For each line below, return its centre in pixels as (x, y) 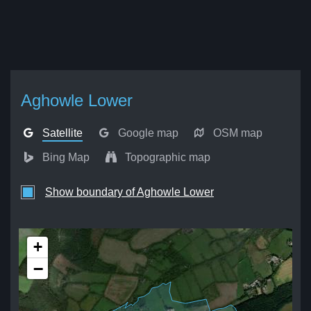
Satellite (63, 133)
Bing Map (66, 157)
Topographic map (167, 157)
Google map (148, 133)
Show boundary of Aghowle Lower (129, 192)
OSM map (238, 133)
